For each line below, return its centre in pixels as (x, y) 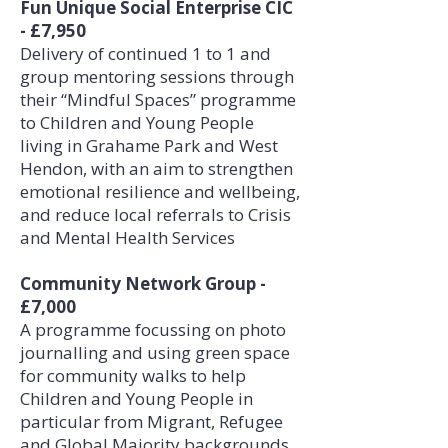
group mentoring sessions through (157, 76)
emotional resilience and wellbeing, (160, 191)
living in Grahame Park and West (149, 145)
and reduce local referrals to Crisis (155, 214)
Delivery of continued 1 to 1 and (145, 53)
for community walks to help (133, 375)
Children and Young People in (136, 398)
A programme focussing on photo (153, 329)
